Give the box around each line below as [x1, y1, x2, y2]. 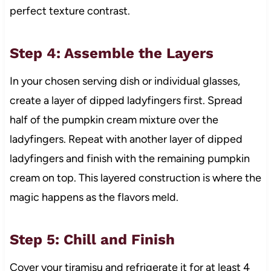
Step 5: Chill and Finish [9, 231, 175, 249]
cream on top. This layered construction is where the [9, 171, 261, 185]
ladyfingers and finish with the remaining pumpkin [9, 152, 250, 166]
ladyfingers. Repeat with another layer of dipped [9, 132, 243, 146]
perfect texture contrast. [9, 4, 130, 18]
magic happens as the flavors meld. [9, 191, 178, 204]
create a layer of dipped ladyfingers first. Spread [9, 94, 243, 108]
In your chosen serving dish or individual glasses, [9, 74, 240, 88]
